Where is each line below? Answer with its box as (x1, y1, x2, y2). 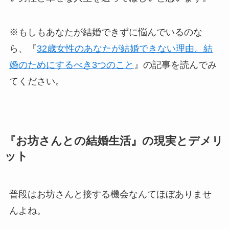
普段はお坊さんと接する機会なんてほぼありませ (9, 189, 212, 200)
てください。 (9, 76, 64, 87)
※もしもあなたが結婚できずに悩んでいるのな (9, 27, 202, 38)
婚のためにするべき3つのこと (9, 60, 134, 71)
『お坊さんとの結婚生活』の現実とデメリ (4, 135, 223, 148)
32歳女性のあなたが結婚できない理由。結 (36, 43, 213, 54)
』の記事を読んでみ (133, 60, 217, 71)
